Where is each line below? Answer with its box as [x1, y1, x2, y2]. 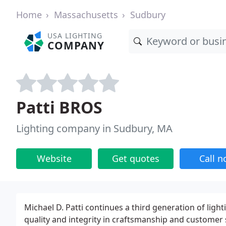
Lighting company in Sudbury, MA [16, 122, 173, 135]
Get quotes [112, 152, 159, 164]
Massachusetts [54, 9, 118, 21]
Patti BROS [16, 96, 102, 118]
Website [36, 152, 72, 164]
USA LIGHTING [47, 31, 103, 40]
